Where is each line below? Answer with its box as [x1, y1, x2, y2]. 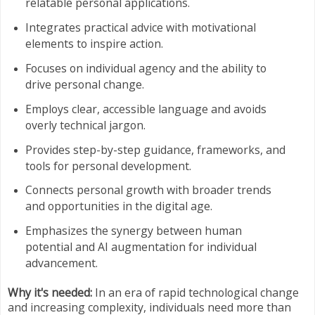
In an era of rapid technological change [92, 285, 299, 301]
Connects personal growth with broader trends [25, 182, 271, 198]
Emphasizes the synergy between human [25, 223, 242, 239]
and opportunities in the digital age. [25, 198, 212, 214]
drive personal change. [25, 76, 144, 92]
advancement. [25, 255, 98, 271]
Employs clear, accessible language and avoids [25, 101, 266, 117]
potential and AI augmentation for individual [25, 239, 257, 255]
